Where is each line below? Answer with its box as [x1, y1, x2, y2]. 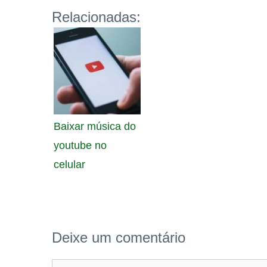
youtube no [54, 139, 107, 151]
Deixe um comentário [52, 229, 185, 246]
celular [54, 159, 85, 170]
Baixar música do [54, 120, 136, 132]
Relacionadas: [52, 9, 141, 25]
